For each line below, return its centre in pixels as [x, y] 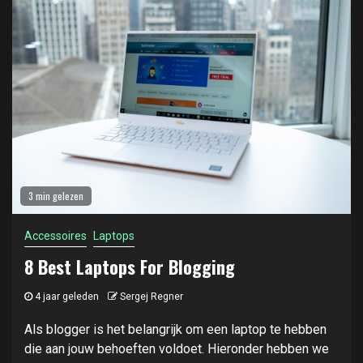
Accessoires [56, 236]
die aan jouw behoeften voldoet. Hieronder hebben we [177, 349]
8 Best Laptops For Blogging [130, 267]
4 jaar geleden [66, 297]
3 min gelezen [56, 196]
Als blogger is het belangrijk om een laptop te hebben [175, 329]
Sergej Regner [152, 297]
